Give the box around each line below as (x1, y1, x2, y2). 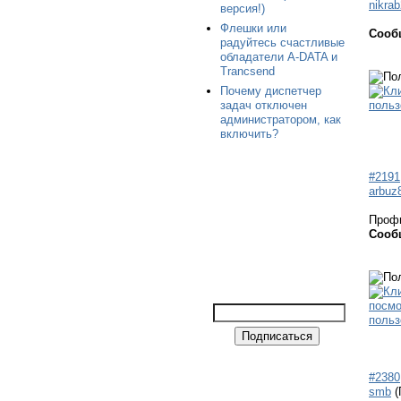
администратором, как (220, 113, 341, 126)
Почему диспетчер (220, 84, 321, 98)
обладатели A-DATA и (220, 50, 337, 64)
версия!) (220, 2, 265, 15)
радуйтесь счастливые (220, 36, 345, 49)
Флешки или (220, 21, 286, 35)
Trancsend (220, 64, 275, 78)
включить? (220, 127, 278, 141)
